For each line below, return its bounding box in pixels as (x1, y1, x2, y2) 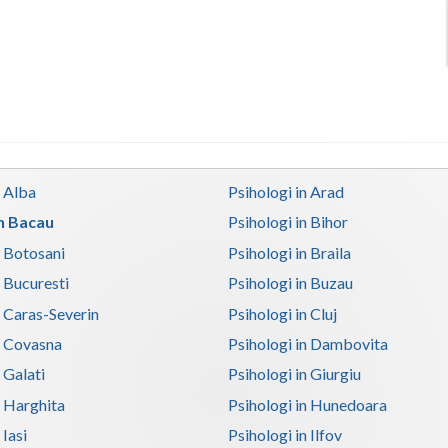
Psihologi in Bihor (228, 212, 349, 232)
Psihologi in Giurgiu (228, 364, 362, 384)
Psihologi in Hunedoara (228, 394, 388, 414)
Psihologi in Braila (228, 242, 352, 262)
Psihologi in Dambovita (228, 333, 389, 353)
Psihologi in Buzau (228, 273, 354, 293)
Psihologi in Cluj (228, 303, 338, 323)
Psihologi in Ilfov (228, 425, 343, 444)
